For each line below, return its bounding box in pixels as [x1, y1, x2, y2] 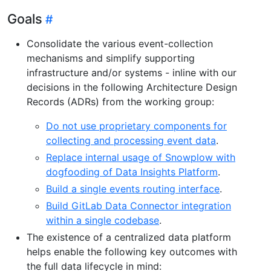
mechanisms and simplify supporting [27, 51, 195, 64]
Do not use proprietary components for [46, 119, 227, 132]
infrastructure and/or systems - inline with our [27, 66, 237, 79]
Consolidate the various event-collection [27, 37, 213, 50]
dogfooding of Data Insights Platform [46, 165, 218, 178]
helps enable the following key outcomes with [27, 245, 237, 258]
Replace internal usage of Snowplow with [46, 151, 235, 163]
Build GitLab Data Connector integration [46, 199, 231, 212]
